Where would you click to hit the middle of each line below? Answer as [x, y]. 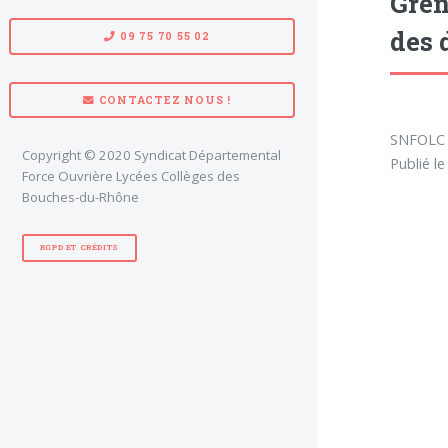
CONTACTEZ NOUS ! [163, 99]
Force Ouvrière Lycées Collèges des [131, 175]
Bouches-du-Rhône [80, 196]
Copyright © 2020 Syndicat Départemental [151, 154]
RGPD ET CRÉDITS [79, 247]
